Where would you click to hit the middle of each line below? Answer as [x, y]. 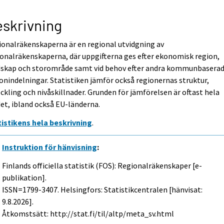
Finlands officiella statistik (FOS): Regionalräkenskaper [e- [102, 165]
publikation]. [24, 177]
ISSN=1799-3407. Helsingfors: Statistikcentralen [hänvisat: [102, 189]
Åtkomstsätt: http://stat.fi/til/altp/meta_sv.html [88, 213]
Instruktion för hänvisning [50, 147]
